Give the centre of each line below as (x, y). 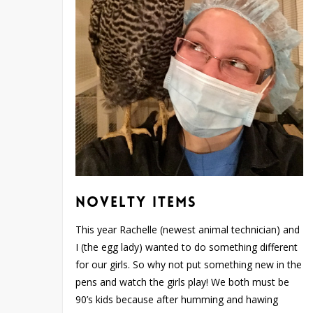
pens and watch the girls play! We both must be (183, 282)
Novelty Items (137, 202)
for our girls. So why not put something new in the (189, 265)
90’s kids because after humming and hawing (177, 300)
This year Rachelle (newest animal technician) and (188, 230)
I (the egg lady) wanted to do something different (187, 247)
